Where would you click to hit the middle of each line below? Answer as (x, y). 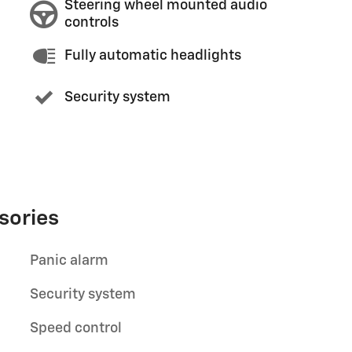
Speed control (76, 328)
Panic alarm (69, 260)
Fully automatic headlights (153, 56)
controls (92, 23)
